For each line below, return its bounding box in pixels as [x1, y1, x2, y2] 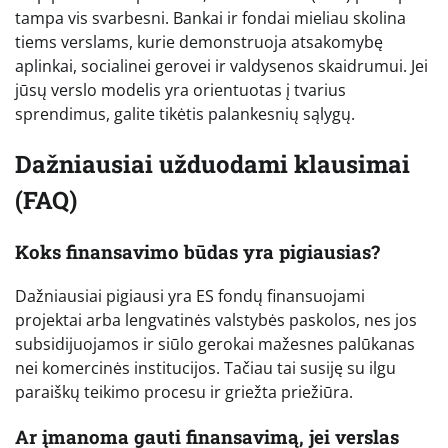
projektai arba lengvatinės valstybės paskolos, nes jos [15, 309, 417, 332]
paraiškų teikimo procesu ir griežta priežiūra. [15, 381, 353, 404]
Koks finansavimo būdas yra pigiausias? [15, 238, 380, 264]
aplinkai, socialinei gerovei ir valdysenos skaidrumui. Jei [15, 54, 428, 77]
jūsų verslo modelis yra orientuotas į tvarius [15, 78, 346, 101]
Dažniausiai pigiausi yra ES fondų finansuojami [15, 285, 365, 308]
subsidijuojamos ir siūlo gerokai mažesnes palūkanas [15, 333, 415, 356]
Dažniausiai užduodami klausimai [15, 147, 410, 180]
